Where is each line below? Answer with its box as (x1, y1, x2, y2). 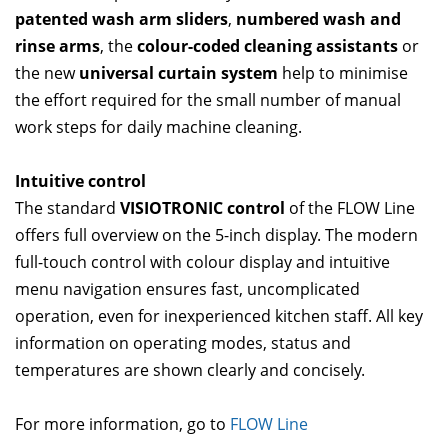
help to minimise (278, 62, 408, 84)
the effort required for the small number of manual (15, 89, 401, 111)
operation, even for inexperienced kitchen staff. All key (15, 305, 423, 327)
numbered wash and (236, 8, 401, 30)
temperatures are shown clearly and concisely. (15, 359, 365, 381)
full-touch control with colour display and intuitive (15, 251, 390, 273)
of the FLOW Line (285, 197, 415, 219)
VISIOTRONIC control (120, 197, 285, 219)
